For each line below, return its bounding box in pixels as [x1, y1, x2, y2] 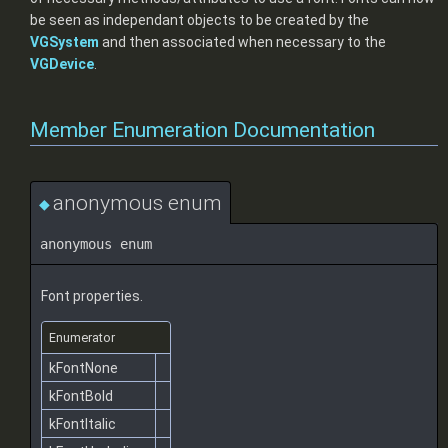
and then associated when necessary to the [99, 33, 386, 50]
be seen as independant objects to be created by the [30, 11, 369, 28]
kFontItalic [49, 416, 119, 433]
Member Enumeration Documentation [30, 118, 375, 143]
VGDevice [30, 55, 94, 72]
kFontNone [49, 360, 121, 377]
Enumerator [49, 330, 115, 346]
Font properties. [41, 288, 143, 305]
